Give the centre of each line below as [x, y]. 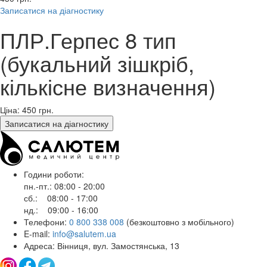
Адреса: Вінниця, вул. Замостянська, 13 [102, 246]
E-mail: [38, 234]
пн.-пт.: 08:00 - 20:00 [64, 186]
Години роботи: [54, 174]
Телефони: [46, 222]
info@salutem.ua [84, 234]
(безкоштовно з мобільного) [180, 222]
